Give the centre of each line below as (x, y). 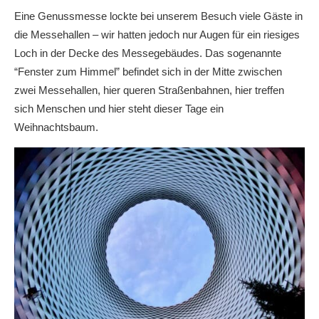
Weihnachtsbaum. (56, 127)
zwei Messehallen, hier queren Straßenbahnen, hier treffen (149, 90)
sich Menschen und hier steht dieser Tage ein (119, 109)
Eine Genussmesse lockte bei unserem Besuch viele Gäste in (158, 16)
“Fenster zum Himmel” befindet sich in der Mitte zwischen (148, 72)
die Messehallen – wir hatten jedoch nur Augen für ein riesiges (157, 35)
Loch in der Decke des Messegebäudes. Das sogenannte (148, 53)
